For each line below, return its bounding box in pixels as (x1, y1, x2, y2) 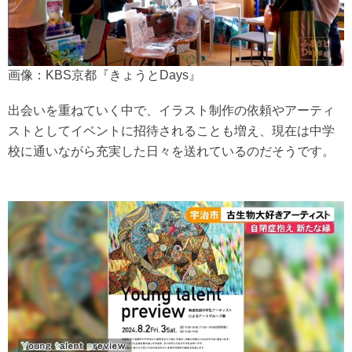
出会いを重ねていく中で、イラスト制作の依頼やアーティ (8, 104, 335, 118)
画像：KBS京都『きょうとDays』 (8, 68, 201, 82)
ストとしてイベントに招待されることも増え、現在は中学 (8, 124, 335, 138)
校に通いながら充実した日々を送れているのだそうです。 (8, 145, 335, 159)
